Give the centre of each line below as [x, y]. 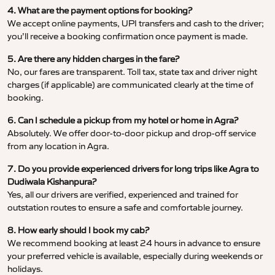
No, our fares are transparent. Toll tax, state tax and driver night [132, 72]
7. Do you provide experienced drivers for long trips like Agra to [133, 169]
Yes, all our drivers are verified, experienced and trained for [123, 195]
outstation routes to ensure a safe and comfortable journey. [125, 208]
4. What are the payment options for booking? [100, 11]
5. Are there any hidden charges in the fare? [93, 59]
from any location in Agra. [58, 146]
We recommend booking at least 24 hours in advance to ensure [134, 243]
